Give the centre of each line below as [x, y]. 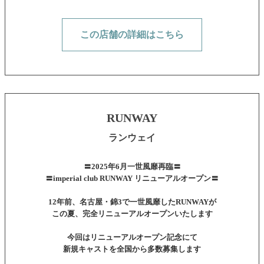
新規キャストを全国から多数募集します [132, 249]
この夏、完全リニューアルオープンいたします [132, 214]
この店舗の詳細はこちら [132, 35]
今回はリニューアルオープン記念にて [132, 237]
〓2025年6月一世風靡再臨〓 [132, 167]
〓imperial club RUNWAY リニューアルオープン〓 [132, 179]
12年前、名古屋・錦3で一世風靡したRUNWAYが [132, 202]
